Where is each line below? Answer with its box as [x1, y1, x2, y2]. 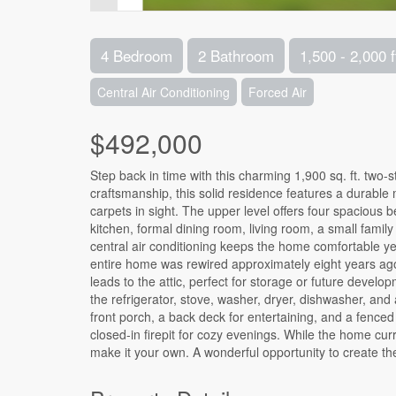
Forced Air [248, 83, 307, 101]
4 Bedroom [101, 44, 172, 66]
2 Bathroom [198, 44, 274, 66]
